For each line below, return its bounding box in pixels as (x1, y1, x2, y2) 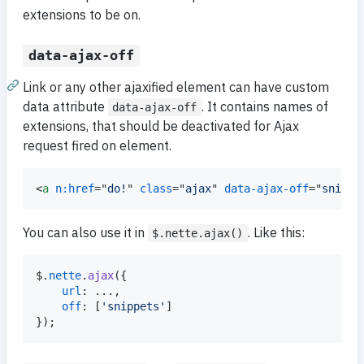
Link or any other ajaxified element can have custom (23, 79, 329, 96)
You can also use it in (23, 224, 148, 241)
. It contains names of (201, 98, 328, 115)
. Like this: (247, 224, 305, 241)
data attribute (23, 98, 108, 115)
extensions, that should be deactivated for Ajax (23, 118, 299, 135)
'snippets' (101, 300, 166, 314)
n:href (55, 182, 94, 196)
